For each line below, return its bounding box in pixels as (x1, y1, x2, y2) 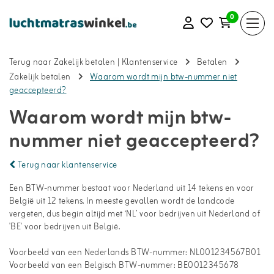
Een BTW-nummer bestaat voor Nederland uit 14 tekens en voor (9, 182, 254, 196)
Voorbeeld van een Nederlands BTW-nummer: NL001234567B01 (9, 246, 261, 260)
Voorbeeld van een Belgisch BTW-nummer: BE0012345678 (9, 259, 239, 273)
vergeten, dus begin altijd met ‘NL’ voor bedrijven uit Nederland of (9, 207, 261, 221)
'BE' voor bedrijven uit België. (9, 220, 120, 234)
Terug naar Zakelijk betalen (9, 56, 116, 70)
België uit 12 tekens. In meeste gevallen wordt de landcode (9, 194, 235, 209)
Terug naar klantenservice (15, 158, 117, 172)
